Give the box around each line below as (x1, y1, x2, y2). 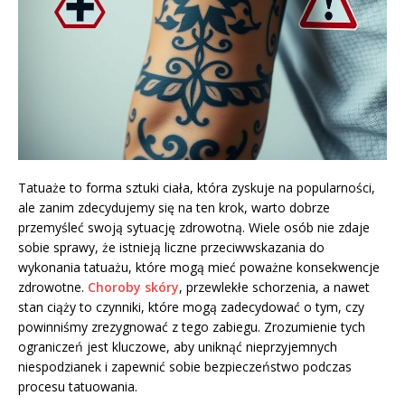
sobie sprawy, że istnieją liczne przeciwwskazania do (18, 239, 325, 257)
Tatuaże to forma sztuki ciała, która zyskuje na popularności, (18, 179, 375, 197)
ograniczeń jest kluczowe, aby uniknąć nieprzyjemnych (18, 338, 337, 356)
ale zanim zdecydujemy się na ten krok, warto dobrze (18, 199, 330, 217)
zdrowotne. (18, 278, 88, 297)
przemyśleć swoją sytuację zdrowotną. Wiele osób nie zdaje (18, 219, 370, 237)
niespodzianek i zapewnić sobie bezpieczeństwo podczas (18, 358, 352, 376)
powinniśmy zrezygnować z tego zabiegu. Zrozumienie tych (18, 318, 365, 336)
